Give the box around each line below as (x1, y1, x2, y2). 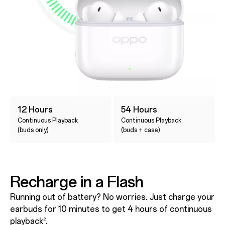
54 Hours (121, 104, 158, 115)
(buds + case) (121, 126, 161, 134)
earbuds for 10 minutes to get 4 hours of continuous (10, 204, 212, 214)
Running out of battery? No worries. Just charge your (10, 192, 214, 202)
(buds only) (17, 126, 49, 134)
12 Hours (17, 104, 53, 115)
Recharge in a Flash (10, 172, 144, 191)
